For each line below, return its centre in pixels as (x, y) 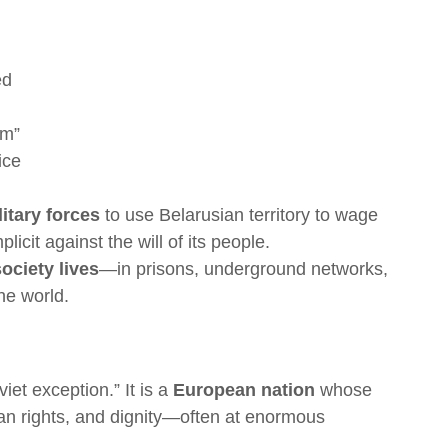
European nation (244, 390)
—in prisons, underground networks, (243, 269)
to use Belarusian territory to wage (239, 215)
